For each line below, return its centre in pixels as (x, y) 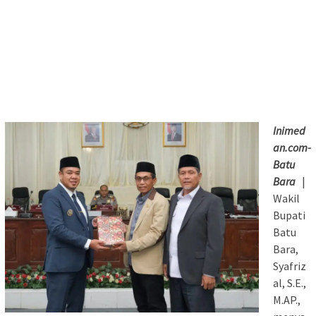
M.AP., (287, 300)
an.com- (292, 148)
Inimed (289, 131)
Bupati (289, 215)
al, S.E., (290, 283)
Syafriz (290, 266)
